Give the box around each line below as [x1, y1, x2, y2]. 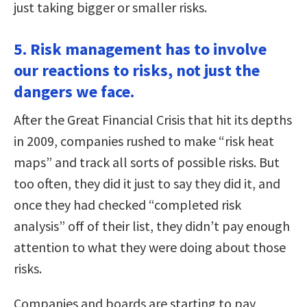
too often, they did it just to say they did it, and [14, 174, 280, 192]
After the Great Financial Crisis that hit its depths [14, 110, 292, 128]
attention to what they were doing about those [14, 238, 286, 256]
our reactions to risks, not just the [14, 59, 260, 81]
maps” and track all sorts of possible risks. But [14, 153, 280, 171]
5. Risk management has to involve [14, 38, 267, 60]
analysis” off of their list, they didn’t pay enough [14, 217, 290, 234]
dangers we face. [14, 80, 134, 102]
